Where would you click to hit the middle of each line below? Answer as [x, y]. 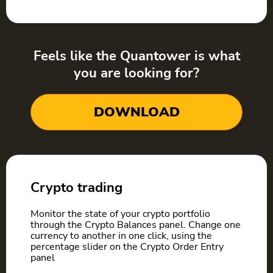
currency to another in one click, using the [121, 236]
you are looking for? [136, 73]
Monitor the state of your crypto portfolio [120, 214]
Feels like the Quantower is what [136, 56]
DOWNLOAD [136, 112]
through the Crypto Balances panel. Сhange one [136, 225]
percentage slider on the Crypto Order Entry [127, 247]
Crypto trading [76, 188]
